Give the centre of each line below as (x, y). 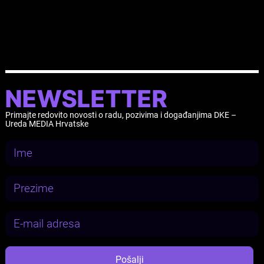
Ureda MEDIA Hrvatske (47, 124)
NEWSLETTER (86, 99)
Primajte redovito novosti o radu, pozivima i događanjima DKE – (121, 115)
